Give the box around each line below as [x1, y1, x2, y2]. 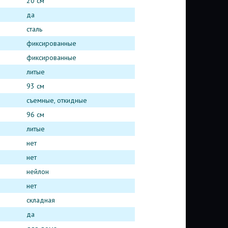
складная [26, 195, 55, 205]
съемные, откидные [26, 96, 87, 105]
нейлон [26, 167, 49, 176]
